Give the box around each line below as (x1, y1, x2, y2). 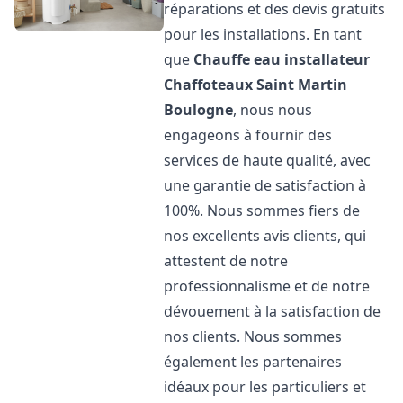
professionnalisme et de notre (164, 276, 371, 296)
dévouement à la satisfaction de (164, 301, 381, 321)
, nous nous (233, 100, 313, 120)
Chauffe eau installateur (193, 49, 371, 69)
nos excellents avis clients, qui (164, 226, 367, 246)
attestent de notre (164, 251, 289, 271)
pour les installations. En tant (164, 24, 363, 44)
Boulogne (164, 100, 234, 120)
